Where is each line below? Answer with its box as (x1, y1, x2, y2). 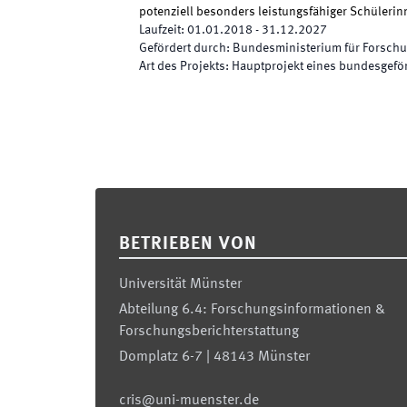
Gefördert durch (139, 42, 226, 55)
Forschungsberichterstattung (119, 324, 299, 339)
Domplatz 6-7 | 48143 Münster (119, 350, 310, 364)
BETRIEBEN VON (119, 235, 257, 253)
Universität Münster (119, 277, 242, 292)
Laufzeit (139, 24, 181, 36)
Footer (94, 192, 139, 208)
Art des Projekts (139, 60, 225, 73)
